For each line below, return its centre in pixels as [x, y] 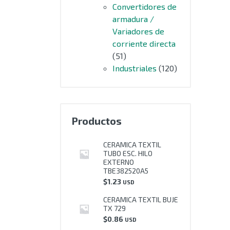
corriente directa [144, 43]
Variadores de [138, 31]
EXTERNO [119, 162]
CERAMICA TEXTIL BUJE [141, 199]
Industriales [135, 68]
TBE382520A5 [126, 171]
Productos [97, 121]
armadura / [133, 19]
